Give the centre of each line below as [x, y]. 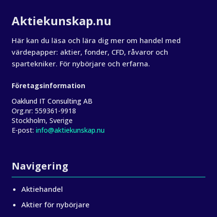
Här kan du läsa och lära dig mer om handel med [96, 40]
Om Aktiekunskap [43, 14]
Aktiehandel [42, 189]
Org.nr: [22, 111]
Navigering [40, 166]
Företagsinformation [48, 85]
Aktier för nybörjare [55, 204]
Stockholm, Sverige [42, 120]
